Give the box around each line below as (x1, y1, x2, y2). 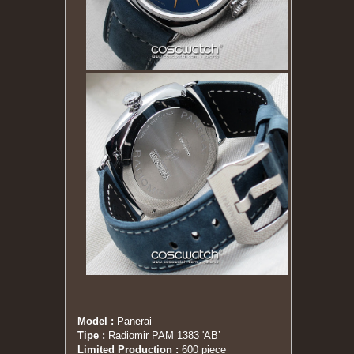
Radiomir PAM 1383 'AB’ (108, 330, 220, 341)
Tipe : (77, 330, 108, 341)
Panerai (114, 315, 152, 327)
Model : (77, 315, 114, 327)
